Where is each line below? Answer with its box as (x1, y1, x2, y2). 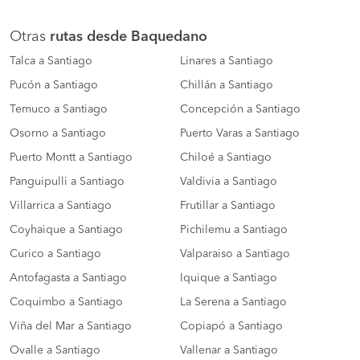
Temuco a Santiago (10, 104, 108, 116)
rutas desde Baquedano (50, 30, 207, 45)
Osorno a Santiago (10, 128, 106, 140)
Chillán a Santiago (180, 80, 273, 92)
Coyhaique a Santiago (10, 224, 123, 236)
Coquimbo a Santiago (10, 297, 123, 309)
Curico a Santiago (10, 248, 101, 260)
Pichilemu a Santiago (180, 224, 288, 236)
